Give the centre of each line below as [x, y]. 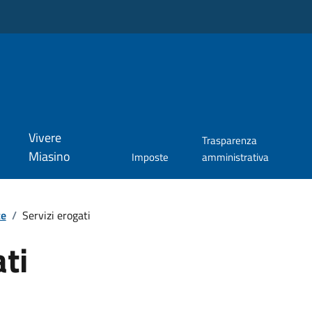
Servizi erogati [56, 215]
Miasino [49, 157]
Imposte [150, 157]
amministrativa [235, 157]
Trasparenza [229, 141]
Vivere [45, 138]
